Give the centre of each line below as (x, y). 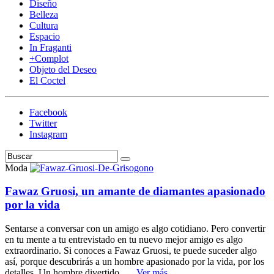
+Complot (49, 58)
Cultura (44, 25)
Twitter (43, 123)
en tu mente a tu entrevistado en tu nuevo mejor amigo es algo (124, 239)
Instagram (48, 134)
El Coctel (47, 80)
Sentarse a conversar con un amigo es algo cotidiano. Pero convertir (135, 228)
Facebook (48, 112)
